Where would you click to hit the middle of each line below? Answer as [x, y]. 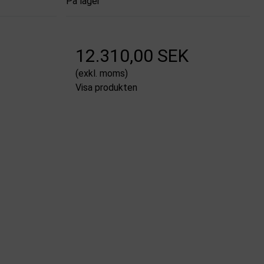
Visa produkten [107, 87]
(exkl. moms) [102, 73]
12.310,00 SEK [132, 55]
